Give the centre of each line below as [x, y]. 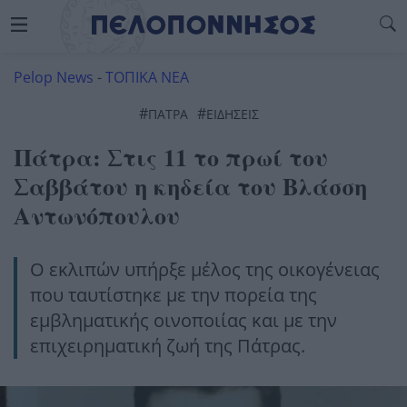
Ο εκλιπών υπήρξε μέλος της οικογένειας [205, 269]
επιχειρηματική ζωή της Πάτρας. [168, 346]
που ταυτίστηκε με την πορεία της [174, 295]
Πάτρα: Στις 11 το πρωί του [171, 157]
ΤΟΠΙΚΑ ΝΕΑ [147, 77]
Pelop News [54, 77]
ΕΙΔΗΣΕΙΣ [233, 114]
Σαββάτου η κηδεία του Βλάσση [190, 186]
